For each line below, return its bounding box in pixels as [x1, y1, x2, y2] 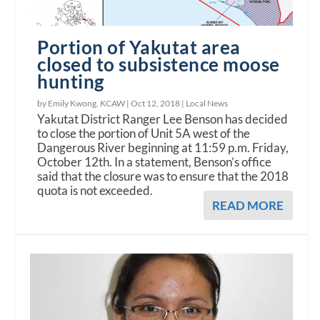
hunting [37, 69, 104, 93]
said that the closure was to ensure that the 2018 [37, 168, 289, 184]
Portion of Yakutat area [37, 35, 241, 59]
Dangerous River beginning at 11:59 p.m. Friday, [37, 139, 289, 155]
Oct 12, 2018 [131, 97, 181, 109]
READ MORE [211, 197, 284, 213]
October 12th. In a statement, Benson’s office [37, 154, 272, 169]
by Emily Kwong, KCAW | [37, 97, 131, 109]
